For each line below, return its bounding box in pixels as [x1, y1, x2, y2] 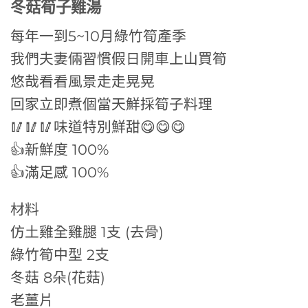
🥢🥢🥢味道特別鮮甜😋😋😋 [10, 118, 186, 136]
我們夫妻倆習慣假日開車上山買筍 [10, 50, 227, 68]
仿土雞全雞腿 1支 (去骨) [10, 223, 164, 241]
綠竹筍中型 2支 [10, 245, 109, 263]
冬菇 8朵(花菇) [10, 268, 105, 286]
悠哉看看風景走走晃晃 [10, 73, 155, 91]
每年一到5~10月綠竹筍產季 [10, 27, 186, 45]
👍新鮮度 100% [10, 141, 109, 159]
